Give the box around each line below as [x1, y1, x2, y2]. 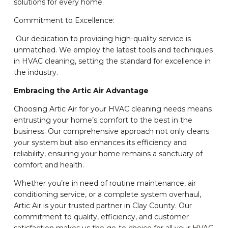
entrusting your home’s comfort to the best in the [13, 116, 192, 125]
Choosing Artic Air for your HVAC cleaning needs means [13, 104, 212, 114]
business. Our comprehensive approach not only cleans [13, 127, 209, 136]
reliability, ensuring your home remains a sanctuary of [13, 149, 203, 159]
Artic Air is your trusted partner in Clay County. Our [13, 201, 192, 211]
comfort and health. [13, 160, 84, 170]
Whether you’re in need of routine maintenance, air [13, 179, 196, 188]
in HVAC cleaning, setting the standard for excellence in [13, 56, 211, 66]
